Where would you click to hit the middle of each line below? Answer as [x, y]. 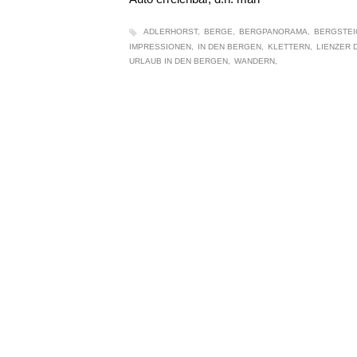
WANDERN [255, 61]
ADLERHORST [171, 32]
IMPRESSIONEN [160, 46]
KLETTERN [289, 46]
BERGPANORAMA [273, 32]
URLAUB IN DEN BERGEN [178, 61]
